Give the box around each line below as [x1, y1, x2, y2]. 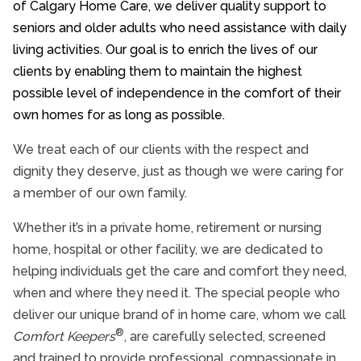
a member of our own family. [13, 185, 190, 201]
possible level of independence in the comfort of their [13, 85, 341, 101]
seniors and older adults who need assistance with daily [13, 20, 346, 35]
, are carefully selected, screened [124, 329, 326, 344]
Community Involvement [42, 14, 192, 29]
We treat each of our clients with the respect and [13, 142, 309, 157]
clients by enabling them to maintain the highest [13, 64, 302, 79]
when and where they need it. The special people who [13, 285, 340, 301]
